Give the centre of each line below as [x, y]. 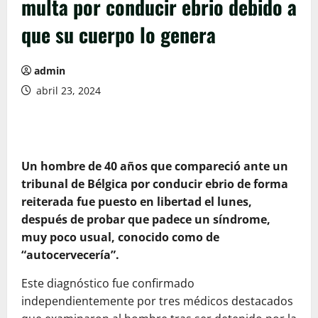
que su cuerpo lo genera [119, 35]
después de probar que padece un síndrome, [146, 220]
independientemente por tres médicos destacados [157, 301]
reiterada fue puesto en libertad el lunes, [137, 202]
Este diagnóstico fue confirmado [108, 284]
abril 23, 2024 [67, 91]
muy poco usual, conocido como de [120, 237]
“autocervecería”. [70, 255]
